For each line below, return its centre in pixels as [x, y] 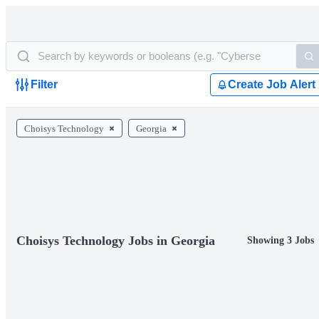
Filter [44, 84]
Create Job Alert [272, 84]
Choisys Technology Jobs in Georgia [116, 241]
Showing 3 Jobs [281, 240]
